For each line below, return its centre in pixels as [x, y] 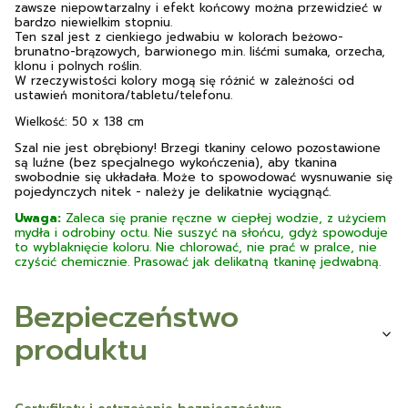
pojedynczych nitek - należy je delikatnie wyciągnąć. [173, 191]
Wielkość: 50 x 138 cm [79, 121]
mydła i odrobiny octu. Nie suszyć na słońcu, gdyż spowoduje [201, 232]
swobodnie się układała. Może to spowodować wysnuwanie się [204, 177]
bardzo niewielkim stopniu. [93, 22]
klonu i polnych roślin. [78, 66]
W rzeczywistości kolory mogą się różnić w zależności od [184, 80]
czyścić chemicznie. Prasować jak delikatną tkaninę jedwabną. [198, 261]
